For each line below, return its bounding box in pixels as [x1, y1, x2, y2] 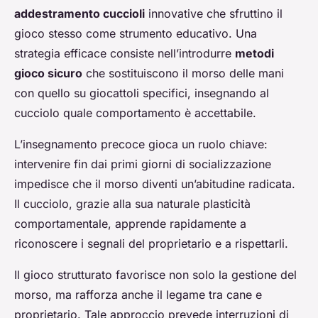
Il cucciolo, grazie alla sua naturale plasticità [14, 197, 251, 212]
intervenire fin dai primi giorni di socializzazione [14, 157, 271, 172]
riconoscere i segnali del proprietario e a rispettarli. [14, 236, 288, 251]
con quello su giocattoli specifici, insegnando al [14, 86, 269, 101]
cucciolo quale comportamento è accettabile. [14, 106, 256, 121]
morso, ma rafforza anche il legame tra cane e [14, 287, 262, 302]
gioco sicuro [14, 66, 82, 81]
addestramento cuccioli [14, 6, 145, 21]
